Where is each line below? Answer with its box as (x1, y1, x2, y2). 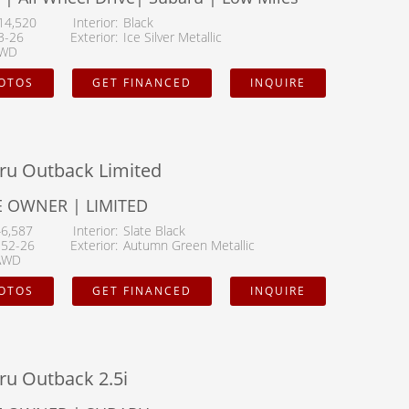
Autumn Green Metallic (123, 236, 255, 255)
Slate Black (123, 222, 185, 240)
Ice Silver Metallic (123, 28, 222, 47)
